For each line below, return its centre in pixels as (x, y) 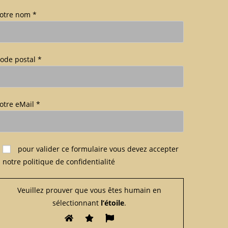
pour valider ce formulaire (63, 149)
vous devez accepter (144, 149)
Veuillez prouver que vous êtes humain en (90, 190)
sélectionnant (76, 203)
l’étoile (112, 203)
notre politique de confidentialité (59, 162)
